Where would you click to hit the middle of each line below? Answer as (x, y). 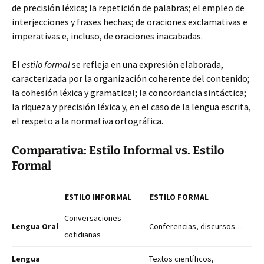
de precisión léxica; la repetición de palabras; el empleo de (128, 8)
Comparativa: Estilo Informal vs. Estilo (118, 150)
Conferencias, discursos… (196, 226)
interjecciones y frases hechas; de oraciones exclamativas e (130, 22)
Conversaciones (93, 218)
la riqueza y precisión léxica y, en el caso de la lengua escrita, (131, 107)
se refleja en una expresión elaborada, (147, 64)
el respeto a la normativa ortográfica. (88, 121)
